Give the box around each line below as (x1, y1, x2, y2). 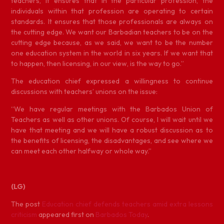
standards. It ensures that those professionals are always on (11, 16, 213, 26)
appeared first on (37, 210, 96, 219)
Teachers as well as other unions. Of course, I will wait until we (11, 115, 213, 124)
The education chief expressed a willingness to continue (11, 76, 213, 85)
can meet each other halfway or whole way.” (11, 146, 152, 156)
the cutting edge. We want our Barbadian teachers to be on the (11, 27, 213, 36)
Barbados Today (95, 210, 148, 219)
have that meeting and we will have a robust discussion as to (11, 125, 213, 135)
